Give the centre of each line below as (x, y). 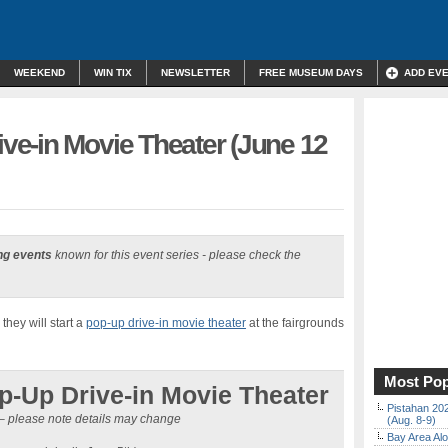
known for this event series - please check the (176, 255)
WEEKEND (39, 72)
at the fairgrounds (295, 323)
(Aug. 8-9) (411, 420)
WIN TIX (113, 72)
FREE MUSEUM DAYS (311, 72)
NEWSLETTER (195, 72)
